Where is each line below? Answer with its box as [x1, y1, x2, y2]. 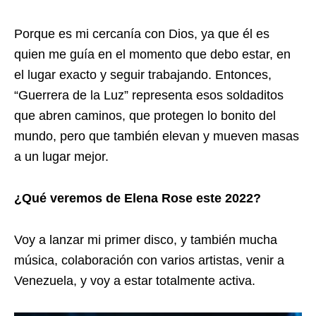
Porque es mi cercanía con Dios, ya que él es [14, 27, 269, 42]
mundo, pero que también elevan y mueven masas [14, 129, 299, 144]
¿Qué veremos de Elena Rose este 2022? [14, 191, 261, 206]
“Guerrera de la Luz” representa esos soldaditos [14, 88, 284, 103]
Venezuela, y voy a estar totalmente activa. [14, 274, 255, 288]
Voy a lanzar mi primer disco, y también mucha [14, 233, 277, 248]
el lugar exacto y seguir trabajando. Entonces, [14, 68, 272, 83]
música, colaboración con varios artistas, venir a [14, 253, 284, 268]
